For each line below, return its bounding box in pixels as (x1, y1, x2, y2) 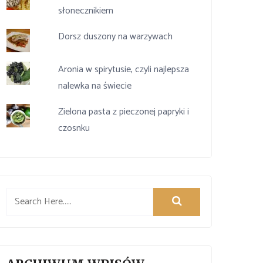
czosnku (58, 120, 90, 137)
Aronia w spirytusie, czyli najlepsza (58, 62, 189, 78)
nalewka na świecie (58, 78, 131, 95)
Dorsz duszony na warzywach (58, 29, 173, 45)
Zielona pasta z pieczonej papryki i (58, 104, 189, 120)
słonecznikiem (58, 3, 113, 19)
